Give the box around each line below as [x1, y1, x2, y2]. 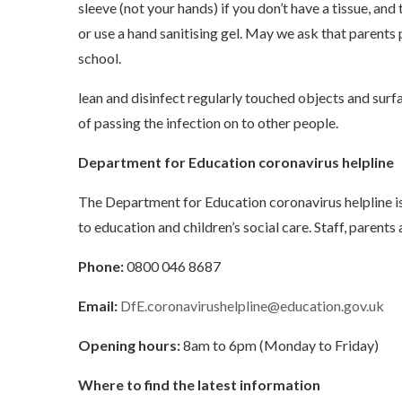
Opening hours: [78, 336, 183, 354]
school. [78, 49, 124, 66]
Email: [78, 297, 118, 314]
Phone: [78, 258, 127, 275]
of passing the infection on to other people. [78, 114, 344, 131]
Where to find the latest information [78, 376, 323, 393]
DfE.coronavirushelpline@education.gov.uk [120, 297, 384, 314]
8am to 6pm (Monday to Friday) [183, 336, 381, 354]
